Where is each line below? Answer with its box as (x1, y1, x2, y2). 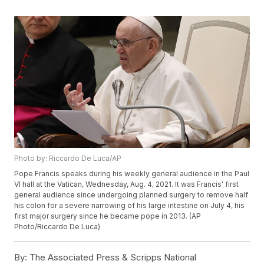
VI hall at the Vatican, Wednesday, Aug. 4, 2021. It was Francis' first (14, 180, 239, 189)
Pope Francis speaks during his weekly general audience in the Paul (14, 169, 250, 179)
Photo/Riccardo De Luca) (14, 222, 101, 232)
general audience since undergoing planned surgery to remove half (14, 190, 249, 200)
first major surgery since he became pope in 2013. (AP (14, 212, 202, 221)
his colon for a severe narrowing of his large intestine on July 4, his (14, 201, 245, 210)
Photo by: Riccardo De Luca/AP (14, 154, 122, 163)
